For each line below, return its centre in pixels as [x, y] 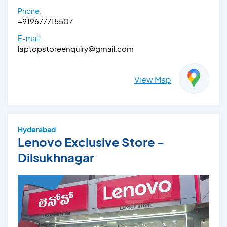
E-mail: [30, 38]
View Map [153, 79]
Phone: [30, 10]
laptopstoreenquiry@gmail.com [76, 48]
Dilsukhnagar [56, 157]
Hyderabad [37, 129]
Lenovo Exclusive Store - [91, 142]
